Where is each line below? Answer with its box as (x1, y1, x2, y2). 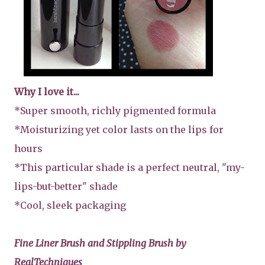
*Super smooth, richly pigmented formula (14, 104, 216, 117)
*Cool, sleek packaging (14, 199, 126, 211)
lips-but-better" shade (14, 180, 118, 192)
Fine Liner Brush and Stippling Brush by (14, 237, 186, 249)
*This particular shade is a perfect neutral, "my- (14, 161, 245, 173)
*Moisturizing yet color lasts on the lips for (14, 123, 224, 135)
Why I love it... (14, 85, 79, 98)
